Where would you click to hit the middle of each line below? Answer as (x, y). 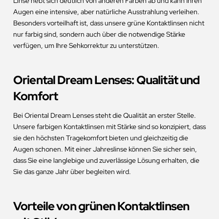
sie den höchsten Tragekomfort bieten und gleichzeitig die (100, 138)
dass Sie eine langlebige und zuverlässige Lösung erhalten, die (106, 161)
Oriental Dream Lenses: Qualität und (106, 80)
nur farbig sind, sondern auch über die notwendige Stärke (99, 34)
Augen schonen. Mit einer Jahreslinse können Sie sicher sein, (105, 149)
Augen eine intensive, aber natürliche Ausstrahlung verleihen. (106, 12)
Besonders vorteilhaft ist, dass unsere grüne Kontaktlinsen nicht (109, 23)
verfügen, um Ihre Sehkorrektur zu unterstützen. (86, 46)
